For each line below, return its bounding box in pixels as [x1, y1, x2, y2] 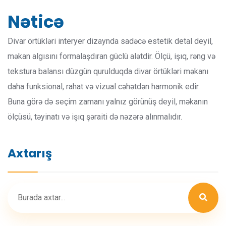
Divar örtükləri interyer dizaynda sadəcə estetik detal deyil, [8, 36, 213, 46]
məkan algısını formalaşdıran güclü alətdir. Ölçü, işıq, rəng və [8, 51, 215, 62]
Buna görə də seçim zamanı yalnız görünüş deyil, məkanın [8, 97, 208, 107]
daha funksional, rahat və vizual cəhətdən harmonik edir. [8, 82, 200, 92]
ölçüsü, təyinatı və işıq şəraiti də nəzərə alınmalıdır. [8, 112, 182, 122]
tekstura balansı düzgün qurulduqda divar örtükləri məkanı [8, 67, 208, 77]
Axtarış [8, 145, 52, 162]
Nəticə [8, 10, 64, 34]
